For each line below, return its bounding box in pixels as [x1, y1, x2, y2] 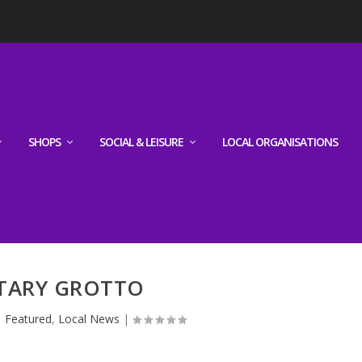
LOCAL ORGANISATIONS [222, 133, 339, 149]
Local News [57, 310, 120, 326]
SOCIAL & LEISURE [99, 133, 184, 149]
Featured [4, 310, 52, 326]
